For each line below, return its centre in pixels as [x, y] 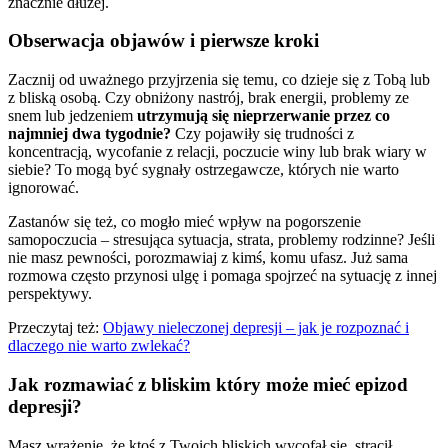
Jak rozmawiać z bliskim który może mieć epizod [208, 384]
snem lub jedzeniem [72, 116]
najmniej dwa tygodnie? [89, 134]
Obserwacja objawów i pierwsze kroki [163, 41]
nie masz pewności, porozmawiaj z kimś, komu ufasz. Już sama [208, 258]
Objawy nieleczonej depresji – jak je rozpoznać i [256, 328]
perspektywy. [50, 294]
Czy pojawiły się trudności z [262, 134]
